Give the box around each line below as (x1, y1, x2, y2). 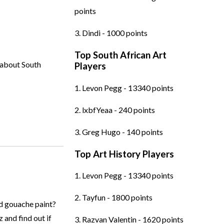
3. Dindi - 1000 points (74, 28, 147, 38)
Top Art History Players (74, 148, 174, 159)
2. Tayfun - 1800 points (74, 192, 152, 202)
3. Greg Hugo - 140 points (74, 126, 163, 136)
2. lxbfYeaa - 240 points (74, 104, 155, 114)
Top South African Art (74, 49, 166, 61)
